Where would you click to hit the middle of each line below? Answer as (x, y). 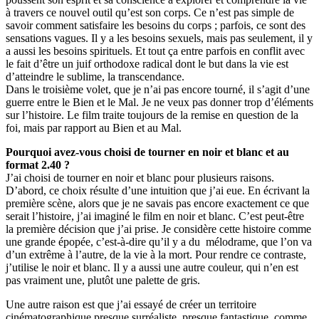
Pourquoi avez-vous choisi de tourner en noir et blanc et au (147, 152)
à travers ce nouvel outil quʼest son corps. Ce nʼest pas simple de (150, 13)
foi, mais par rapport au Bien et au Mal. (94, 128)
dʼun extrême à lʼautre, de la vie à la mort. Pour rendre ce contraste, (156, 255)
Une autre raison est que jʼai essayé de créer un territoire (131, 305)
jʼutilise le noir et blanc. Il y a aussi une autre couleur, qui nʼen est (152, 268)
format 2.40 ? (38, 165)
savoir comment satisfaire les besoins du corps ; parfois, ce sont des (156, 26)
